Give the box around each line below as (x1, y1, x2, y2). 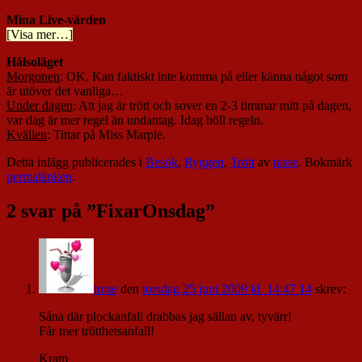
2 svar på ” (6, 200, 96, 222)
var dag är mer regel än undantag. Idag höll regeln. (6, 113, 263, 128)
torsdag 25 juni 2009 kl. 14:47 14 (142, 282, 312, 297)
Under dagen (6, 99, 73, 113)
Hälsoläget (6, 55, 63, 69)
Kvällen (6, 128, 47, 142)
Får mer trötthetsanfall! (39, 324, 154, 339)
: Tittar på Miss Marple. (47, 128, 166, 142)
